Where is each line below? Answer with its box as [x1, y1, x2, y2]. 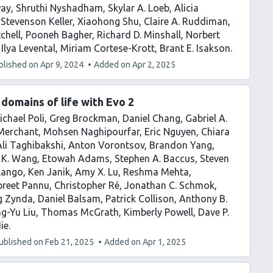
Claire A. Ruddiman [144, 16, 228, 27]
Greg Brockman [49, 113, 118, 124]
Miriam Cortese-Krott [60, 43, 155, 54]
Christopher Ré [54, 180, 119, 191]
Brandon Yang [149, 140, 212, 151]
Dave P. [198, 207, 229, 218]
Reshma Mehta [123, 166, 189, 177]
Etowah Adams [42, 153, 110, 164]
